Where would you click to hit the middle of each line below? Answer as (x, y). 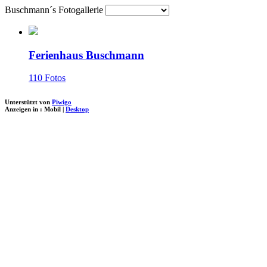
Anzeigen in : (24, 109)
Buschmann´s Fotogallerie (55, 10)
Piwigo (62, 102)
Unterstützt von (28, 102)
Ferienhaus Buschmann (86, 55)
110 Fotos (47, 78)
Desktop (77, 109)
